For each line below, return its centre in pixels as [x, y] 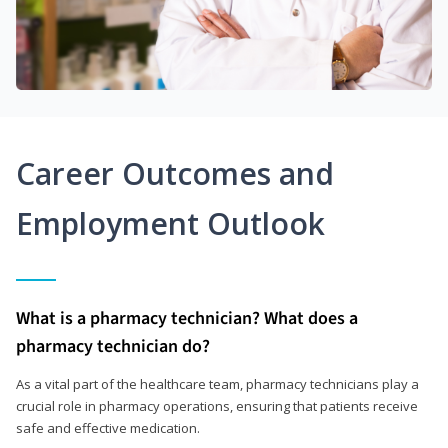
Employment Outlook [170, 224]
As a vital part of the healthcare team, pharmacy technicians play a [217, 384]
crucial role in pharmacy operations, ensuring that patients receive [217, 406]
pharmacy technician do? [113, 347]
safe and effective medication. [108, 428]
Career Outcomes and [175, 174]
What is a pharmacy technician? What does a [187, 319]
